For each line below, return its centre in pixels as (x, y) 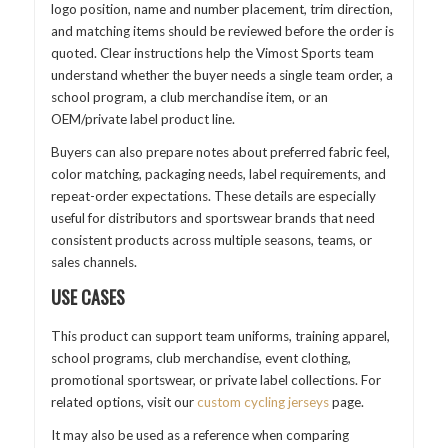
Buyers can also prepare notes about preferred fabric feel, (220, 152)
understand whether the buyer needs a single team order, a (221, 74)
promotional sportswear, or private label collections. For (215, 379)
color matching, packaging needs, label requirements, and (218, 174)
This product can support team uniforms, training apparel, (220, 335)
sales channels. (93, 262)
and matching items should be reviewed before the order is (222, 30)
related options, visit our (123, 401)
